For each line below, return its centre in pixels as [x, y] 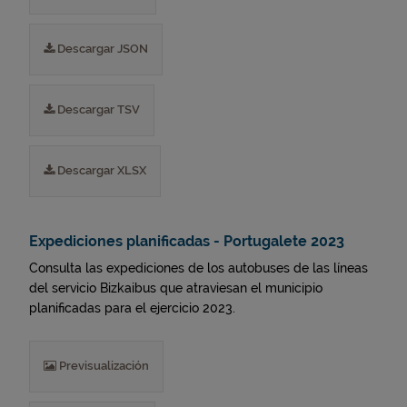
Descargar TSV [97, 109]
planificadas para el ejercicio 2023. [132, 308]
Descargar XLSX [100, 170]
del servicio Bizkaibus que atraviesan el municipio [176, 288]
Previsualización [103, 366]
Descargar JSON [101, 49]
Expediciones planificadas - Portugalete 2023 [187, 241]
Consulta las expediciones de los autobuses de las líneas [199, 268]
